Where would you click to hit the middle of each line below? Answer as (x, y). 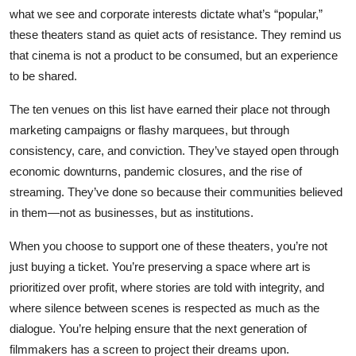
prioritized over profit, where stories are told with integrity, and (167, 287)
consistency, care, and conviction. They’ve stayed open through (174, 150)
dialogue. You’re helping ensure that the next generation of (158, 328)
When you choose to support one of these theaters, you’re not (168, 246)
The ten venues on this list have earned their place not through (170, 109)
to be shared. (43, 75)
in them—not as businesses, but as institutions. (132, 212)
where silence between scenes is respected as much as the (164, 308)
